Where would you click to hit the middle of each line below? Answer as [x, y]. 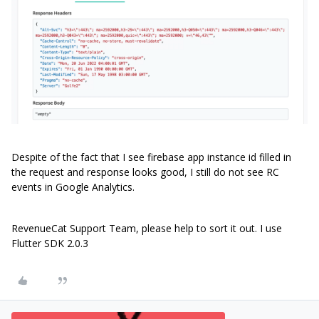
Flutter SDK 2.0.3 [50, 244]
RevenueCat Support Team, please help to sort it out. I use [147, 229]
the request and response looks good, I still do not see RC [145, 172]
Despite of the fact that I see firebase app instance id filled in [151, 157]
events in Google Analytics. [74, 187]
